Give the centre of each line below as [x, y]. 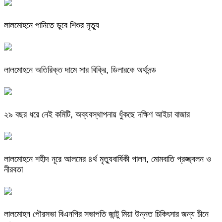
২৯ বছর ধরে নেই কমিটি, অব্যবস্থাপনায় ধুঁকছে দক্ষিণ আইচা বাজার [97, 115]
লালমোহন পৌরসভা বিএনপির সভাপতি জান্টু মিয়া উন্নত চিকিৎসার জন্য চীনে [106, 214]
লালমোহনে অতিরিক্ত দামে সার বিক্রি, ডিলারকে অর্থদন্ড [80, 70]
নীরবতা [13, 170]
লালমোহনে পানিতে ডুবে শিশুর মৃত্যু [52, 26]
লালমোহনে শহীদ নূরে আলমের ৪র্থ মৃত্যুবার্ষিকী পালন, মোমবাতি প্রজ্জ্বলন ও [108, 159]
